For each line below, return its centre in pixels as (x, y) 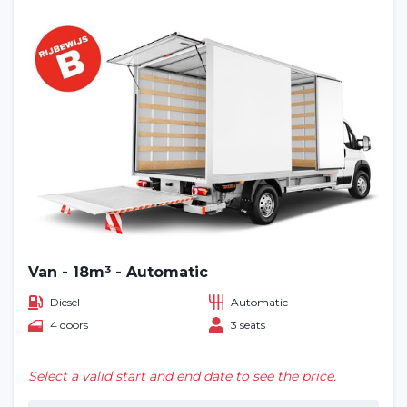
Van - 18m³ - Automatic (118, 273)
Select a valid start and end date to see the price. (182, 377)
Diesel (65, 302)
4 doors (69, 325)
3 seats (248, 325)
